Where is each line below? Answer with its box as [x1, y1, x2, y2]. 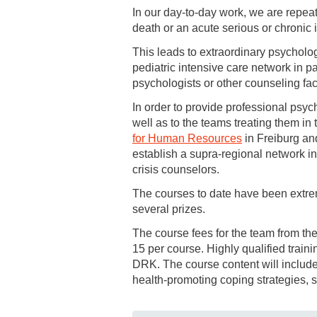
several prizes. [132, 202, 205, 215]
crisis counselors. [132, 163, 219, 175]
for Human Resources [132, 132, 242, 144]
